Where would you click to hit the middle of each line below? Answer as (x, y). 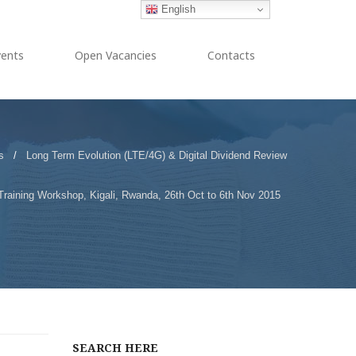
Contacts (231, 55)
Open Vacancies (116, 55)
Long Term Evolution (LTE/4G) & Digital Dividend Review (157, 155)
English (177, 9)
